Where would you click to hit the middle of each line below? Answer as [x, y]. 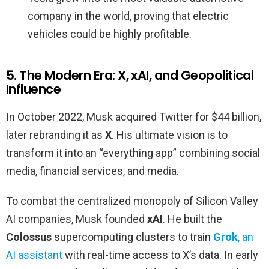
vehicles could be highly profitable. [110, 34]
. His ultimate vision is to [170, 135]
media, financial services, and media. [92, 171]
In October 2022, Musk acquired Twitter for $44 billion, [134, 117]
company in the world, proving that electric [128, 16]
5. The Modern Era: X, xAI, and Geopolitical [130, 76]
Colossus [29, 237]
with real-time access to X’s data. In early [160, 255]
